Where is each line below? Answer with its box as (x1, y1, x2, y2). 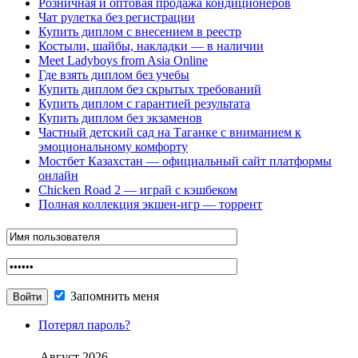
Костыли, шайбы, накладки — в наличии (38, 39, 264, 54)
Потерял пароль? (38, 318, 130, 332)
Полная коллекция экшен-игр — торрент (38, 197, 262, 212)
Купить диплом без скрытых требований (38, 82, 261, 97)
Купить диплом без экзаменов (38, 111, 202, 125)
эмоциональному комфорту (38, 140, 188, 154)
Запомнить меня (67, 289, 159, 304)
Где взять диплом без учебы (38, 68, 189, 82)
